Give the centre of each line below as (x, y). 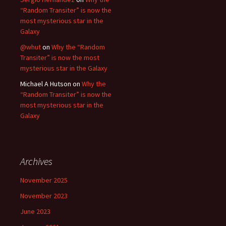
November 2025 (44, 180)
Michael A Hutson (46, 84)
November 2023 (44, 196)
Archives (36, 161)
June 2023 (35, 211)
